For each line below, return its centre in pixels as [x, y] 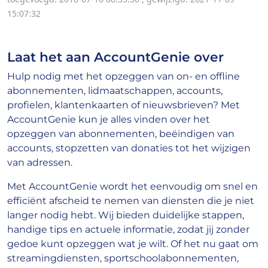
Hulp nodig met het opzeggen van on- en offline [124, 77]
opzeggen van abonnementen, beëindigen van [121, 134]
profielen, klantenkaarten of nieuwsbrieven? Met [124, 105]
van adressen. [40, 163]
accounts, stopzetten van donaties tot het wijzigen [129, 148]
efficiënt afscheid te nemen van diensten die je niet [131, 201]
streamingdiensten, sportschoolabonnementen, [123, 258]
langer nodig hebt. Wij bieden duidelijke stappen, [126, 215]
